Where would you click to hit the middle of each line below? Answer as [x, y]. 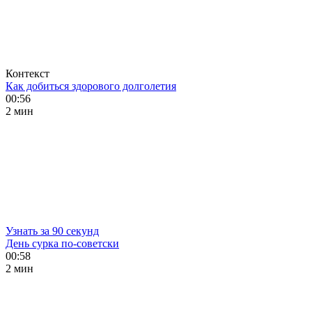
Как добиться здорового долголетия [91, 86]
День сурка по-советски [62, 243]
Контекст [28, 73]
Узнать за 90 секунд [52, 231]
